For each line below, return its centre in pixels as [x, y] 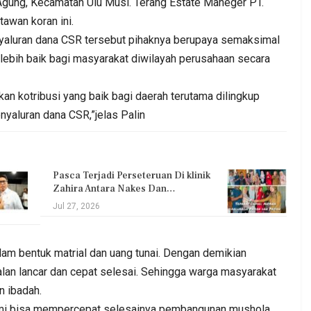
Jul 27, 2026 [77, 206]
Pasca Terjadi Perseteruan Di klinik [132, 175]
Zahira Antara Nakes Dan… [115, 188]
